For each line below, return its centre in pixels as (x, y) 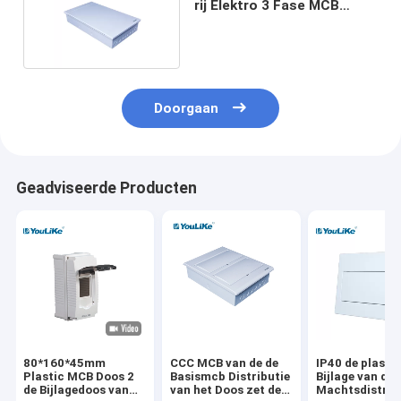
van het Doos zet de (225, 390)
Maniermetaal (239, 22)
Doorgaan (187, 109)
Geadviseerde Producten (106, 188)
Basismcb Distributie (230, 377)
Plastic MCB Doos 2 (79, 377)
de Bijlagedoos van (77, 390)
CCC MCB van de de (224, 363)
